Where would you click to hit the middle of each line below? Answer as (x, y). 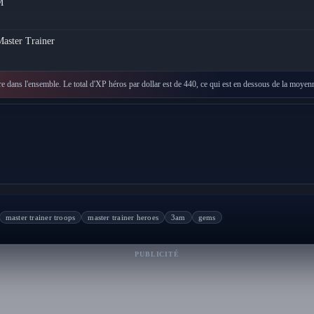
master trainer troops (40, 218)
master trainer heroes (123, 218)
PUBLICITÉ (157, 254)
